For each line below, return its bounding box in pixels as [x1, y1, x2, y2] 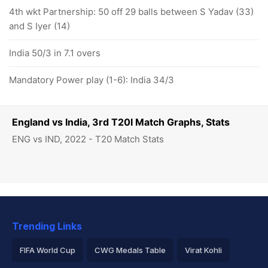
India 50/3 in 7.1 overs [9, 47, 100, 59]
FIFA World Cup [20, 245, 75, 255]
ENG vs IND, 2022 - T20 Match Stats [12, 133, 164, 145]
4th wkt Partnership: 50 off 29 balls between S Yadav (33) [9, 6, 254, 17]
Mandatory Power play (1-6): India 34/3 [9, 74, 174, 86]
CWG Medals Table [95, 245, 166, 255]
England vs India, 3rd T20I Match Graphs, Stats [12, 116, 230, 128]
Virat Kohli [185, 245, 222, 255]
